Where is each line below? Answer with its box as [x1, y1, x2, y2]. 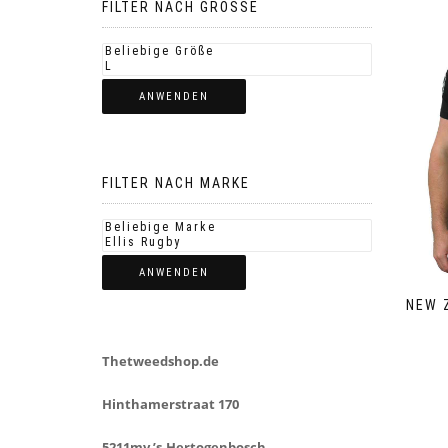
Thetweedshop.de [102, 352, 219, 370]
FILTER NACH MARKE [102, 175, 250, 191]
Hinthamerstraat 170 [102, 395, 239, 413]
